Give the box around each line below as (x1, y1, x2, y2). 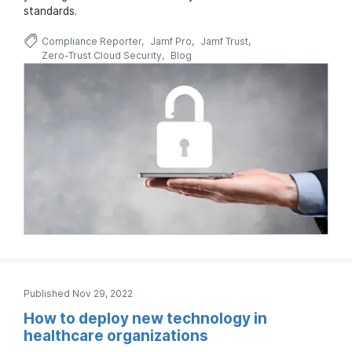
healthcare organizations (24, 327, 208, 346)
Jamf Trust (200, 35, 248, 47)
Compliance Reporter (41, 35, 141, 47)
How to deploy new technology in (24, 310, 267, 328)
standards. (24, 4, 77, 17)
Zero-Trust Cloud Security (41, 49, 162, 61)
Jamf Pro (149, 35, 192, 47)
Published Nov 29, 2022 (24, 288, 133, 300)
